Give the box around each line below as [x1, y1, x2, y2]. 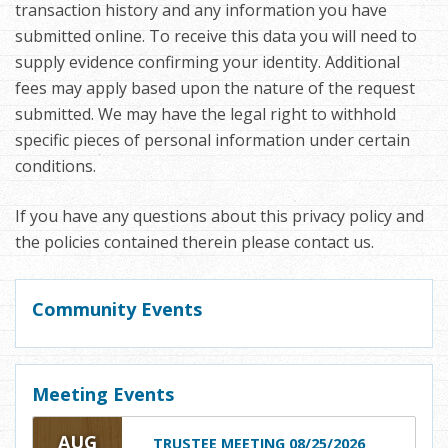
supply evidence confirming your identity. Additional [15, 51, 400, 74]
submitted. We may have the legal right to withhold [15, 103, 396, 126]
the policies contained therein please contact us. [15, 231, 374, 254]
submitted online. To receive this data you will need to [15, 25, 417, 48]
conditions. [15, 155, 96, 178]
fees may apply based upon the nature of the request [15, 77, 415, 100]
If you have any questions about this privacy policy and [15, 205, 424, 228]
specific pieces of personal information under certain [15, 129, 410, 152]
